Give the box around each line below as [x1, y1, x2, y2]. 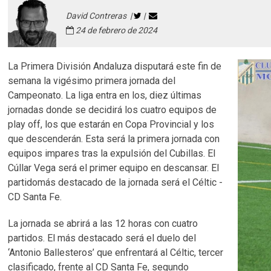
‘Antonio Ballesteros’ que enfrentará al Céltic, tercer [8, 247, 224, 258]
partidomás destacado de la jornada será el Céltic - [8, 177, 223, 188]
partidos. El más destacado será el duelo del [8, 232, 197, 244]
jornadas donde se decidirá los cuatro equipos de [8, 104, 217, 116]
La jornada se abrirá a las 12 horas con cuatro [8, 218, 198, 229]
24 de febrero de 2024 [74, 25, 158, 35]
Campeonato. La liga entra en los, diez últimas [8, 90, 202, 101]
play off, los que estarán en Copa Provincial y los [8, 119, 215, 130]
